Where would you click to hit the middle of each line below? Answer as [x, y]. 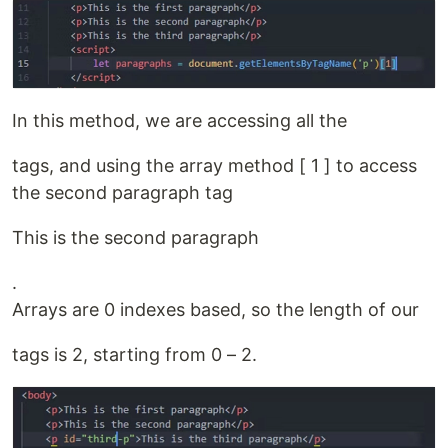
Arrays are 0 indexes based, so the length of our [215, 309]
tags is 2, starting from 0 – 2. [134, 354]
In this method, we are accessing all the [179, 120]
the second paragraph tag [122, 192]
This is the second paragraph [135, 237]
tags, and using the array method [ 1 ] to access [214, 165]
